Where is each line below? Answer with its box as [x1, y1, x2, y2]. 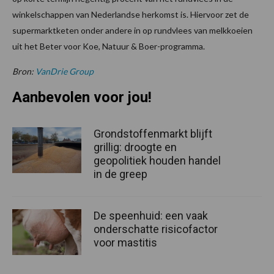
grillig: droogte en [94, 141, 177, 154]
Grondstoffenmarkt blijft [94, 127, 212, 141]
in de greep [94, 168, 147, 181]
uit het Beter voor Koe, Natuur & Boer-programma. [12, 41, 205, 52]
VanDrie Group [35, 66, 94, 77]
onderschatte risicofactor [94, 223, 218, 236]
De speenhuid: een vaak [94, 209, 208, 223]
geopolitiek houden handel [94, 154, 221, 168]
